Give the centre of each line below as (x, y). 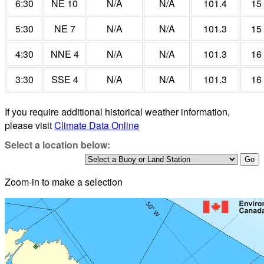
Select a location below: (57, 145)
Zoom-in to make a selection (64, 182)
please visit (29, 126)
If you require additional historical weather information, (117, 112)
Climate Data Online (97, 126)
